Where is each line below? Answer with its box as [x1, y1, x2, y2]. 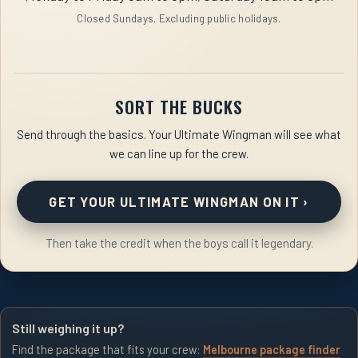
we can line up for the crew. [109, 146, 249, 161]
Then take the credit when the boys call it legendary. [45, 236, 313, 251]
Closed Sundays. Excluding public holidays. [77, 11, 281, 26]
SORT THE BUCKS [114, 94, 244, 120]
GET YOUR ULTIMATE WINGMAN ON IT [49, 193, 304, 210]
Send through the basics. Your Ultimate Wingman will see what [17, 127, 341, 142]
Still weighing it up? [12, 320, 124, 336]
